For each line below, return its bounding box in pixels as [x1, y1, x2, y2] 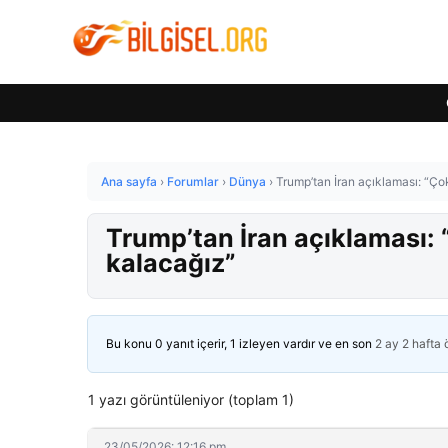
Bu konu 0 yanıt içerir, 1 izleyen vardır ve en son [106, 336, 375, 351]
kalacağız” [106, 248, 236, 278]
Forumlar [167, 174, 219, 189]
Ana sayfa [101, 174, 157, 189]
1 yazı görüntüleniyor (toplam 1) [88, 391, 294, 408]
